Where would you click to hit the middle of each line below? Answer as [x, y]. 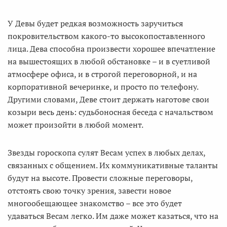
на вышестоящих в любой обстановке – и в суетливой [109, 61]
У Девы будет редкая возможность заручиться [95, 23]
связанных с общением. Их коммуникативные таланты [113, 165]
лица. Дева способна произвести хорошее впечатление [111, 49]
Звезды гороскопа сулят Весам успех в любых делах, [106, 153]
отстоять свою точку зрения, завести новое [89, 191]
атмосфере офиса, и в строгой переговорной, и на [102, 74]
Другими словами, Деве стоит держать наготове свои [108, 99]
